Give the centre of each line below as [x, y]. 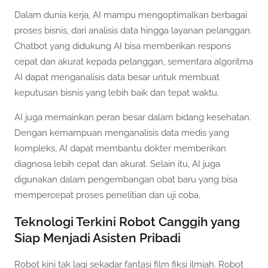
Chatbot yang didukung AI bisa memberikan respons [123, 46]
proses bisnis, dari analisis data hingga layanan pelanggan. [133, 31]
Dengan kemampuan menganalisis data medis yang [122, 133]
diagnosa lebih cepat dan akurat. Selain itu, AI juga [117, 164]
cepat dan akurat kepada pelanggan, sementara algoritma [134, 62]
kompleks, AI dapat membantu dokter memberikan [120, 149]
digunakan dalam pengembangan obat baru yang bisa [126, 180]
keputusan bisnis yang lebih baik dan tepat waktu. [117, 93]
